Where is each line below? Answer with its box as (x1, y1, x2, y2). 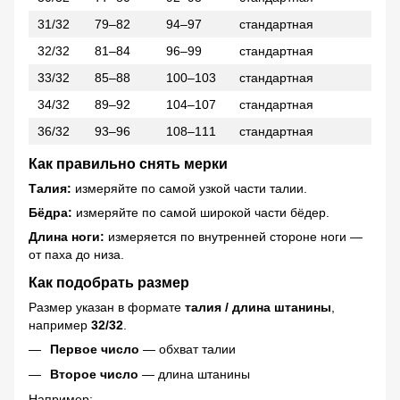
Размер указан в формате (29, 299, 185, 314)
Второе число (50, 367, 138, 382)
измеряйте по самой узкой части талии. (71, 180, 307, 196)
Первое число (50, 341, 139, 356)
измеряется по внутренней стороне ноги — (104, 229, 362, 244)
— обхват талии (139, 341, 236, 356)
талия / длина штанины (185, 299, 331, 314)
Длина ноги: (29, 229, 104, 244)
